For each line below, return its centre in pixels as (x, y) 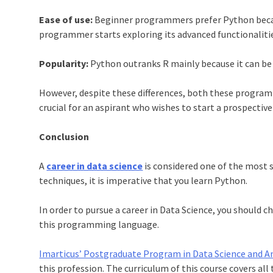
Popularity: (64, 64)
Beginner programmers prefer (158, 20)
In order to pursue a (81, 210)
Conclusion (64, 137)
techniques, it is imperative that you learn (127, 181)
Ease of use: (66, 20)
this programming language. (100, 225)
